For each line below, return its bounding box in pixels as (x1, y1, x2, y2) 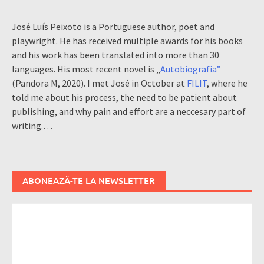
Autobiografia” (160, 63, 221, 75)
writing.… (12, 120, 52, 132)
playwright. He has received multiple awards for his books (12, 35, 243, 47)
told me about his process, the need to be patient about (12, 91, 237, 104)
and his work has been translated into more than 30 (12, 49, 219, 61)
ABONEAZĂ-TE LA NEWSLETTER (22, 174, 155, 187)
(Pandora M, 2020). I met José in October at (12, 77, 187, 90)
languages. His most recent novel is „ (12, 63, 160, 75)
